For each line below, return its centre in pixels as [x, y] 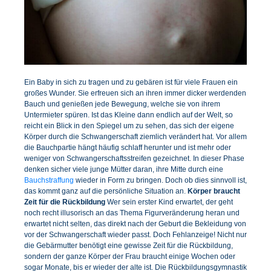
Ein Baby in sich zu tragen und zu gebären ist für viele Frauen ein [131, 82]
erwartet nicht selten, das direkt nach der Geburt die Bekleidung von [135, 224]
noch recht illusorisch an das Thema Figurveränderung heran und [132, 213]
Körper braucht [214, 191]
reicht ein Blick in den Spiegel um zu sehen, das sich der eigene [129, 126]
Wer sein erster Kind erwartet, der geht [170, 202]
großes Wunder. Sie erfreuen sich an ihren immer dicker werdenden [135, 93]
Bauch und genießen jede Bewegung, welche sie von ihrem [122, 104]
